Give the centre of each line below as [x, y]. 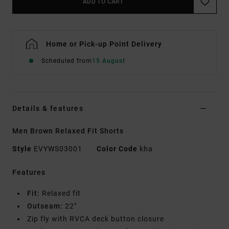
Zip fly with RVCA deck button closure [96, 219]
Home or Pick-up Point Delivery [104, 44]
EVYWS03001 [58, 149]
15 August [109, 61]
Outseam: [45, 206]
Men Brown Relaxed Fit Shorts [68, 131]
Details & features [48, 109]
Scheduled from [67, 61]
